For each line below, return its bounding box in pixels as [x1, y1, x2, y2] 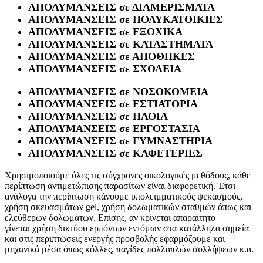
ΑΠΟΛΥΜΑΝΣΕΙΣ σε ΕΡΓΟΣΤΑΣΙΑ [28, 122, 200, 134]
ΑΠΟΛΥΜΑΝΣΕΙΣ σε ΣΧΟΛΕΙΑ [28, 62, 181, 75]
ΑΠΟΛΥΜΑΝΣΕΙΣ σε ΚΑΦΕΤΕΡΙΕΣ [28, 147, 203, 159]
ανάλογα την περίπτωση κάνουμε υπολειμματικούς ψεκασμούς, [5, 191, 242, 201]
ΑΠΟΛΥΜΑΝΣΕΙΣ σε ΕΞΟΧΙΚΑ [28, 25, 186, 38]
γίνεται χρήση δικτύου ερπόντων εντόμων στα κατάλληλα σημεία [5, 222, 249, 233]
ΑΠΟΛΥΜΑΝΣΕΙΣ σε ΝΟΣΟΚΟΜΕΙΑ [28, 85, 208, 97]
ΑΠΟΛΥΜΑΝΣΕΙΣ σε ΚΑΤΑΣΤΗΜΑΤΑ [28, 38, 213, 50]
